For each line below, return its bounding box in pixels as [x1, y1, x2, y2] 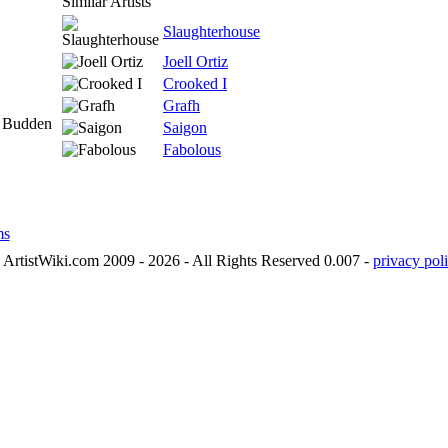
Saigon [163, 119, 207, 136]
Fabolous [163, 141, 221, 158]
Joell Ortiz [163, 53, 228, 70]
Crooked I [163, 75, 227, 92]
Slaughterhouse [163, 23, 260, 40]
